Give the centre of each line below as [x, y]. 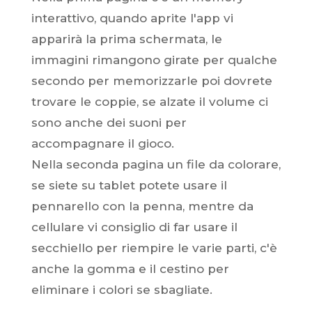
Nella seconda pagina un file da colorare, [156, 164]
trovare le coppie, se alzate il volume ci [149, 102]
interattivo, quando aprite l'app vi [132, 18]
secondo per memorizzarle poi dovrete [151, 81]
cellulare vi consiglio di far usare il [134, 227]
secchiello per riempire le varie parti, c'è [154, 248]
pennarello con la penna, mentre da [142, 206]
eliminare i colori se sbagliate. [122, 290]
